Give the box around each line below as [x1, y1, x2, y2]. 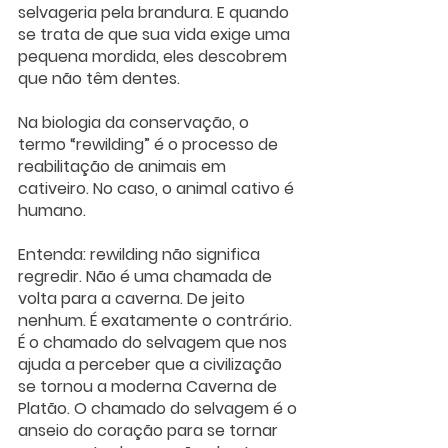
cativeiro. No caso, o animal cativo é [18, 177, 298, 201]
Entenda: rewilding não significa [18, 243, 264, 267]
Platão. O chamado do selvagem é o [18, 397, 301, 421]
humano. [18, 199, 86, 223]
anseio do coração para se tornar [18, 419, 282, 443]
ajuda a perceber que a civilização [18, 353, 286, 377]
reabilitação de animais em [18, 155, 230, 179]
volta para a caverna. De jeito [18, 287, 249, 311]
